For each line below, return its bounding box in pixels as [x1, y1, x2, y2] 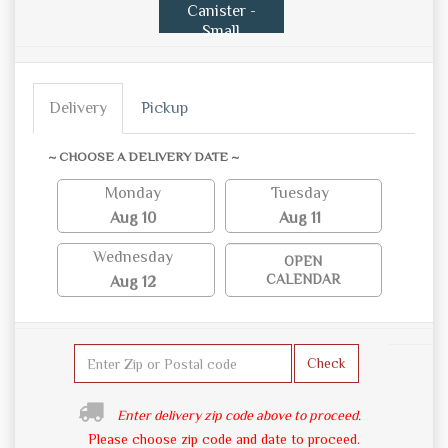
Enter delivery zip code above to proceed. [116, 407, 361, 424]
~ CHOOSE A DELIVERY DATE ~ [48, 149, 239, 165]
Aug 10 [109, 209, 156, 228]
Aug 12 [109, 273, 156, 292]
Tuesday [271, 184, 330, 203]
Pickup [141, 99, 188, 118]
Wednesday [92, 248, 173, 267]
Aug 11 [279, 209, 322, 228]
